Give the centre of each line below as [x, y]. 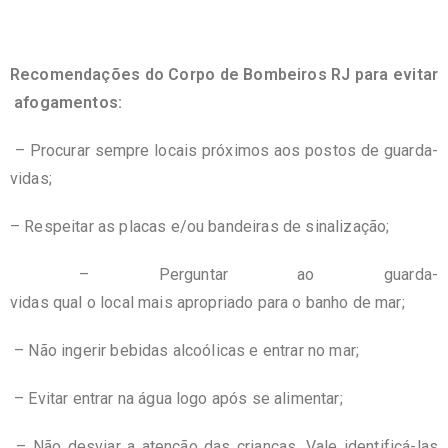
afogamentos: [66, 102]
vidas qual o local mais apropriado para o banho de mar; [207, 302]
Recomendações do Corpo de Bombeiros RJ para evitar [224, 74]
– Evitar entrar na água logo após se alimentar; [176, 398]
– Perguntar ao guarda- [224, 274]
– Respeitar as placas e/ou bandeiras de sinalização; [200, 226]
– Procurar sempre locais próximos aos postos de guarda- [224, 150]
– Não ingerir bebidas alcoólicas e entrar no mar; [184, 350]
